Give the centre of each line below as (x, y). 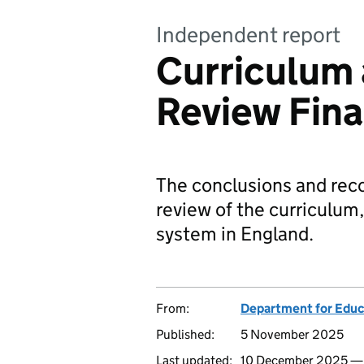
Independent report (248, 35)
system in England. (235, 234)
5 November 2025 (292, 334)
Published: (185, 334)
